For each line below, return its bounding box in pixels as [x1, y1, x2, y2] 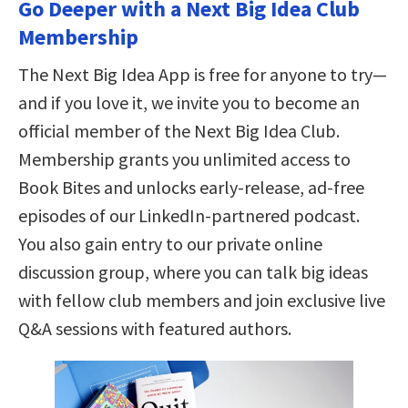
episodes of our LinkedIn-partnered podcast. [18, 203, 360, 227]
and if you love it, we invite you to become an [18, 90, 360, 114]
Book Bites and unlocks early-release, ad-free [18, 175, 364, 199]
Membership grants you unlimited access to [18, 147, 351, 170]
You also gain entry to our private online [18, 231, 322, 255]
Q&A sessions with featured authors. [18, 316, 291, 340]
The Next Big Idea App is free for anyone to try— [18, 62, 387, 86]
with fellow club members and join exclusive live [18, 288, 385, 311]
